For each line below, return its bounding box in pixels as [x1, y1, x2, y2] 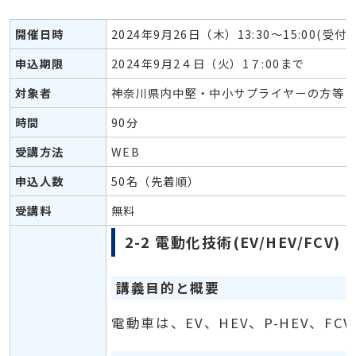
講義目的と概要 [115, 278, 220, 298]
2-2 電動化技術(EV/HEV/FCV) [124, 231, 341, 253]
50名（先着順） [110, 172, 200, 189]
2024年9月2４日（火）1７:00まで [110, 54, 305, 72]
